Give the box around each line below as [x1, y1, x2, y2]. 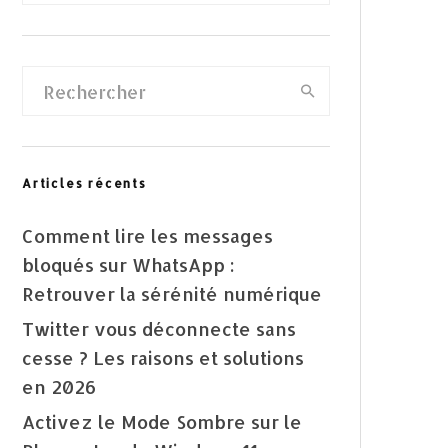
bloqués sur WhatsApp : [22, 253, 235, 277]
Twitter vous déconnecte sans [22, 317, 296, 341]
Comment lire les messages [22, 224, 273, 248]
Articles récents [22, 176, 147, 192]
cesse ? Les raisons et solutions [22, 346, 304, 370]
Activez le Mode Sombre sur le [22, 410, 302, 434]
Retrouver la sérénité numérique [22, 282, 322, 306]
